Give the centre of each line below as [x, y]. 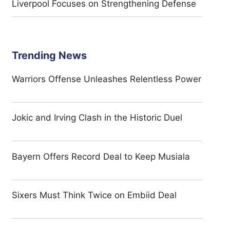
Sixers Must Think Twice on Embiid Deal [94, 195]
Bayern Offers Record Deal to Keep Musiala [101, 156]
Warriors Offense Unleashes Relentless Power [107, 79]
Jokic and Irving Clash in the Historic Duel [97, 118]
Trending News [50, 55]
